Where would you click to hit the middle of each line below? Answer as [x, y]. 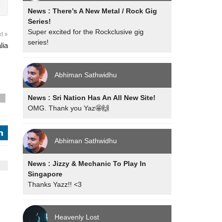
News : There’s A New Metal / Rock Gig [93, 11]
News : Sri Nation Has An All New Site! [92, 98]
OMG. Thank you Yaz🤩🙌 [69, 108]
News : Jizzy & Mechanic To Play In [87, 164]
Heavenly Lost [77, 217]
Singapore [45, 174]
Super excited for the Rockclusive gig [86, 32]
